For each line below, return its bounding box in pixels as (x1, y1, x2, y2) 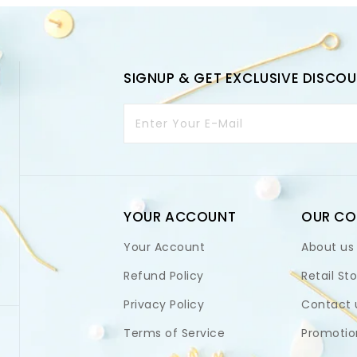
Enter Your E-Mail (135, 115, 243, 131)
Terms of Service (124, 324, 225, 341)
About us (301, 238, 354, 255)
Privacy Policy (124, 296, 204, 312)
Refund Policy (124, 267, 204, 284)
